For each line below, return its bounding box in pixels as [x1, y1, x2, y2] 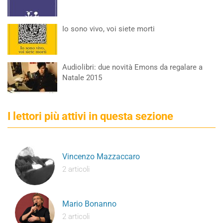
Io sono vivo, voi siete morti [62, 24, 155, 33]
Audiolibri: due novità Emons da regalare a [62, 63, 203, 72]
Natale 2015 [62, 73, 102, 82]
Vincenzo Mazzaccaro [62, 152, 140, 161]
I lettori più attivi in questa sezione [7, 110, 173, 122]
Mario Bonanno [62, 199, 116, 209]
